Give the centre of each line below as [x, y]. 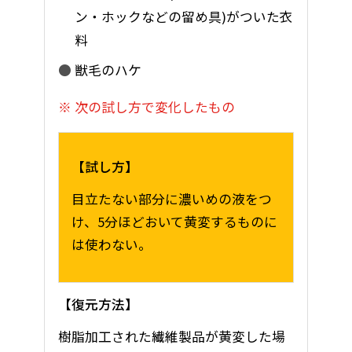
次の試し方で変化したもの [155, 106]
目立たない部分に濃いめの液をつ [172, 198]
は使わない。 [112, 244]
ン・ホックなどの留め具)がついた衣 [184, 16]
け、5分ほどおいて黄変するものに [175, 221]
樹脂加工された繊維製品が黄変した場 [171, 336]
